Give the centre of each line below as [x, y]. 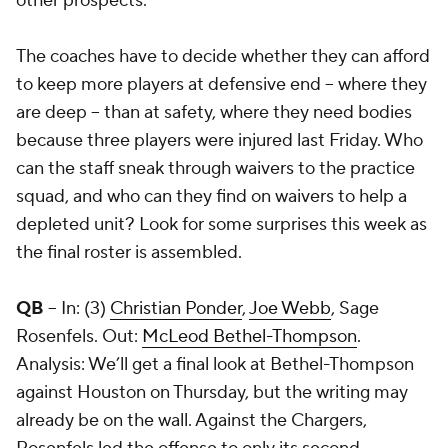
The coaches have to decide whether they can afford [223, 56]
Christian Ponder [176, 308]
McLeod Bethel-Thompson [249, 336]
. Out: [118, 336]
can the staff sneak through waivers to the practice [215, 168]
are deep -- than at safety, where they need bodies [214, 112]
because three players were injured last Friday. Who [219, 140]
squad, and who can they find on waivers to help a [211, 196]
